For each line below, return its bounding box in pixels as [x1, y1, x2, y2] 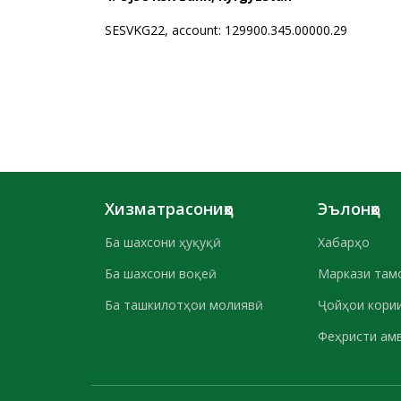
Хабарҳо [318, 234, 371, 251]
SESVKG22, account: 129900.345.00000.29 [105, 21, 380, 38]
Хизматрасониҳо [105, 198, 234, 219]
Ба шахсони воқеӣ [105, 265, 209, 282]
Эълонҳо [318, 198, 381, 219]
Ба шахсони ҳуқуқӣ [105, 234, 213, 251]
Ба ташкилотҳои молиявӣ [105, 296, 255, 313]
